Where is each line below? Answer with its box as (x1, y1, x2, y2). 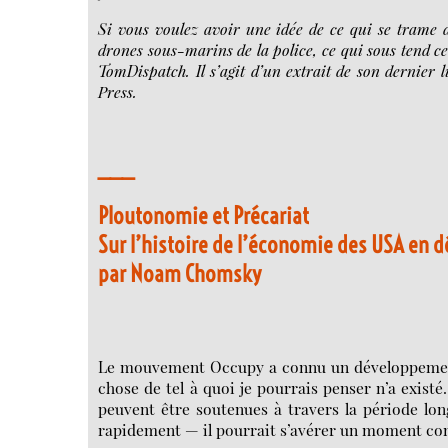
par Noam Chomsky (98, 259, 262, 289)
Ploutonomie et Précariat (98, 201, 310, 231)
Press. (98, 81, 138, 103)
